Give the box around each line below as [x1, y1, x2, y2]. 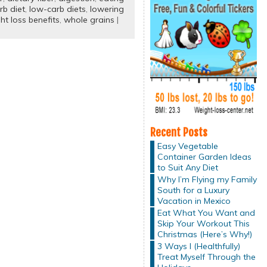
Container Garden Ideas [157, 151, 252, 162]
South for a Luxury [157, 184, 229, 195]
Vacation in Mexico [157, 195, 231, 206]
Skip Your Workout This [157, 218, 250, 229]
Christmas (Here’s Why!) [157, 228, 252, 240]
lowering [89, 4, 124, 14]
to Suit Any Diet [157, 162, 218, 173]
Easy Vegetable [157, 140, 218, 151]
